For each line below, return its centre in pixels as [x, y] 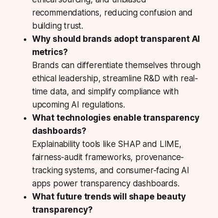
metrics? [50, 52]
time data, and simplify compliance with [105, 92]
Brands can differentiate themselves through [116, 65]
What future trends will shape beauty [109, 197]
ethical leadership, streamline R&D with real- [115, 79]
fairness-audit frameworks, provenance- [108, 157]
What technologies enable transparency [116, 118]
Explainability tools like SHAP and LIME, [107, 144]
